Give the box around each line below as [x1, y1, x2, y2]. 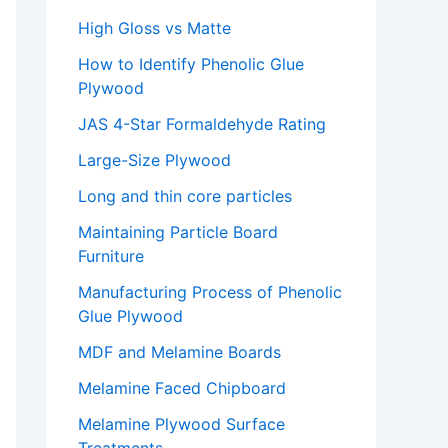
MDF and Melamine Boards [78, 342, 281, 363]
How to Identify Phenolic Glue [78, 54, 304, 75]
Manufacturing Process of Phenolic [78, 282, 342, 303]
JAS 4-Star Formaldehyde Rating [78, 114, 326, 135]
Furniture [78, 246, 144, 267]
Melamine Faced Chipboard [78, 378, 286, 399]
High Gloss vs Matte [78, 18, 231, 39]
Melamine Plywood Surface [78, 414, 285, 435]
